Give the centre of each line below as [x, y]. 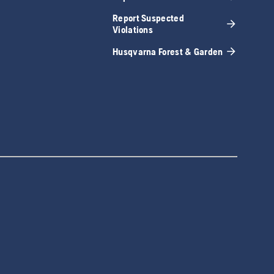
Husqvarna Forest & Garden [168, 51]
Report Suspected [148, 18]
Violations [133, 30]
